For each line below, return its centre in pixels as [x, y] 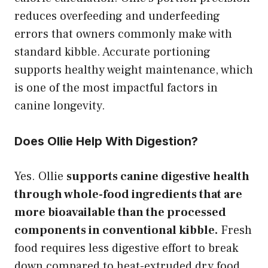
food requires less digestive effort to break [126, 248]
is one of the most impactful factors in [116, 88]
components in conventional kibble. [116, 230]
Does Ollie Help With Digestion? [106, 141]
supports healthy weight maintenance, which [134, 70]
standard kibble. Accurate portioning [112, 52]
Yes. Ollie [40, 176]
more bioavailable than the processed [120, 212]
